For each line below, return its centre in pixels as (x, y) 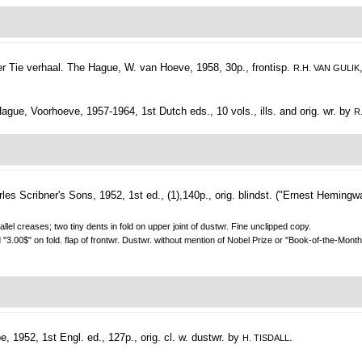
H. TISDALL (266, 338)
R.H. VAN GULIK (326, 68)
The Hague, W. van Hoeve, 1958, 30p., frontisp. (180, 68)
